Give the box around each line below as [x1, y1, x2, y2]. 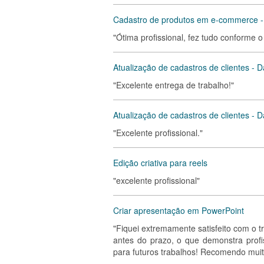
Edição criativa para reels [113, 157, 207, 169]
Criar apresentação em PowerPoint [113, 204, 244, 216]
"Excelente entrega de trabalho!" [113, 79, 234, 91]
